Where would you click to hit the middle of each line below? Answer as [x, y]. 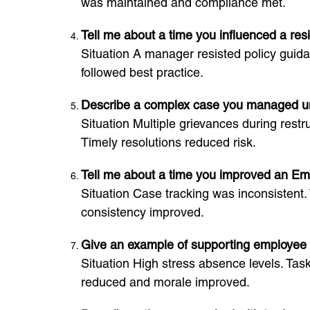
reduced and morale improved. [165, 282]
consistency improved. [143, 212]
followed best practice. [142, 72]
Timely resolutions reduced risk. [168, 142]
